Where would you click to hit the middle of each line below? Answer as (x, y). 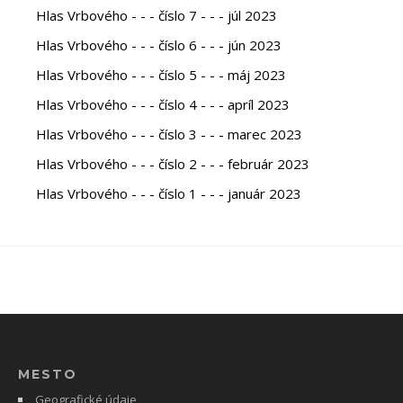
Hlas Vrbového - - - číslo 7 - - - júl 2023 (157, 15)
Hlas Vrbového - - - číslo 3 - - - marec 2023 (169, 134)
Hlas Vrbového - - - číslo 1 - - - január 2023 (169, 193)
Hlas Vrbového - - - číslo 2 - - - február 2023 (173, 163)
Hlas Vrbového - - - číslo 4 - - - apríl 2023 (163, 104)
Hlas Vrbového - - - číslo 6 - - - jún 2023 (159, 45)
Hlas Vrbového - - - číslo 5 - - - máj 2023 (161, 74)
